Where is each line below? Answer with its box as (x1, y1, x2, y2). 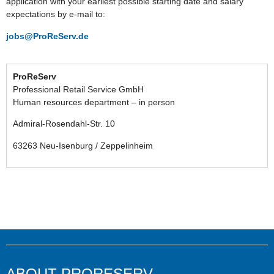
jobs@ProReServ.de (6, 31, 89, 41)
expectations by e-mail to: (6, 9, 105, 20)
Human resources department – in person (13, 97, 175, 107)
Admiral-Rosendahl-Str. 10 (13, 119, 115, 129)
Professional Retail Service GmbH (13, 84, 144, 94)
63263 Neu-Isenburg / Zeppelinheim (13, 140, 153, 150)
